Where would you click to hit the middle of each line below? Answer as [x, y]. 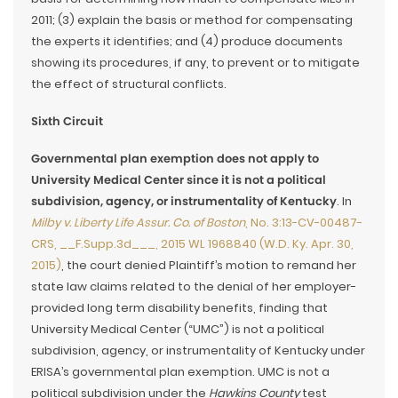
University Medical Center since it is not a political [179, 180]
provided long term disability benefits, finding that [179, 308]
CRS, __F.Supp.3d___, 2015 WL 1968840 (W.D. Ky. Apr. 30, [192, 244]
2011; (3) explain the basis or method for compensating [192, 20]
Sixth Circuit [67, 121]
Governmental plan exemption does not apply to [175, 159]
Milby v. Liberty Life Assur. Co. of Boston [138, 223]
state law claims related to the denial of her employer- [194, 287]
